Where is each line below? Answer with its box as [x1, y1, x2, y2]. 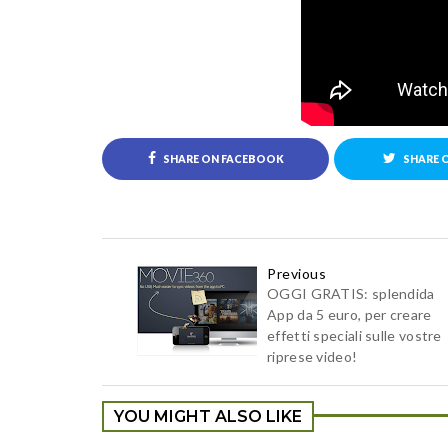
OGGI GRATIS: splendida [267, 285, 435, 302]
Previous [267, 265, 326, 282]
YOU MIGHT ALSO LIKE [114, 407, 302, 426]
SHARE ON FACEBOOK [160, 153, 284, 165]
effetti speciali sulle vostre [267, 327, 442, 344]
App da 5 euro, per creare [267, 306, 432, 323]
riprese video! [267, 348, 358, 365]
